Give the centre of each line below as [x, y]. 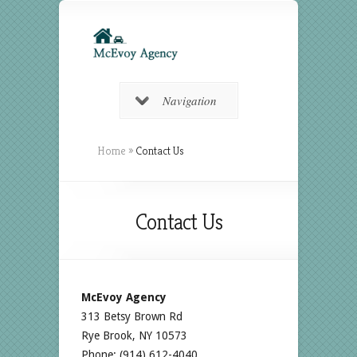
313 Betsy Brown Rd [132, 316]
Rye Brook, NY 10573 [134, 335]
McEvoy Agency [124, 297]
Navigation [189, 100]
